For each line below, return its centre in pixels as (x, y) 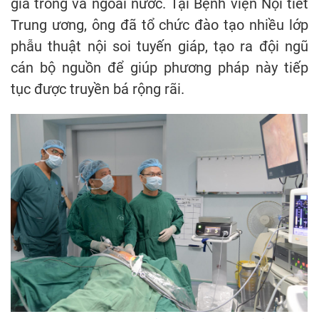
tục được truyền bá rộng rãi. (98, 89)
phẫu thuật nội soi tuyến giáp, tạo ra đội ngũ (159, 47)
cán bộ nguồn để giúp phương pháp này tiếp (159, 68)
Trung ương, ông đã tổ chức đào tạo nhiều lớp (159, 25)
